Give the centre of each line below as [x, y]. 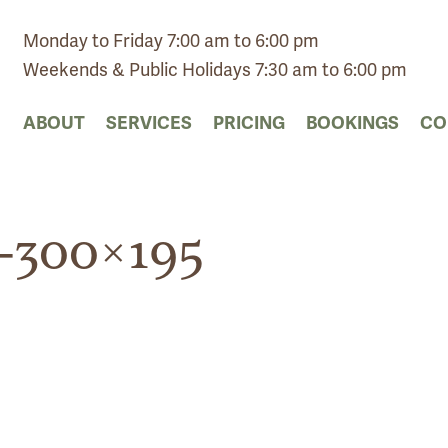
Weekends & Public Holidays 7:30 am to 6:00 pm [214, 70]
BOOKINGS [352, 123]
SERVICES [148, 123]
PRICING [248, 123]
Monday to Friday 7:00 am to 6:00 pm [170, 41]
